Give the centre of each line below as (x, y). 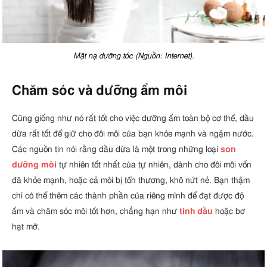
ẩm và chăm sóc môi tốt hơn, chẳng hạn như (96, 211)
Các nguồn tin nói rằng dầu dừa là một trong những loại (116, 149)
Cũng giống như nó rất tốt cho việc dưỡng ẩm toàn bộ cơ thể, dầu (133, 118)
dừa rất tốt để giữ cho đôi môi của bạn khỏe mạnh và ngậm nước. (133, 133)
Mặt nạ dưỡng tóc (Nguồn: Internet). (133, 57)
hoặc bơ (229, 211)
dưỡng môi (34, 164)
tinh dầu (196, 211)
